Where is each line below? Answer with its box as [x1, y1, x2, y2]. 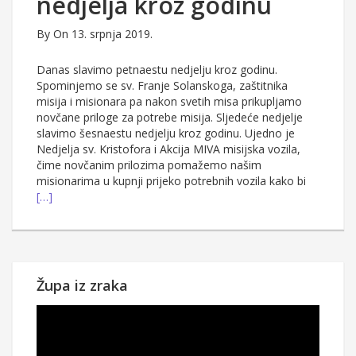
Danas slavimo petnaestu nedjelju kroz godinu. [37, 62, 277, 78]
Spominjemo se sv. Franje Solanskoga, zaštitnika [37, 78, 288, 94]
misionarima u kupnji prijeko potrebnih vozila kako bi [37, 173, 306, 189]
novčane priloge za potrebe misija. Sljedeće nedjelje [37, 110, 303, 126]
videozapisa [36, 320, 96, 336]
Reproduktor [36, 304, 100, 320]
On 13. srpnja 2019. [53, 26, 153, 42]
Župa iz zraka [37, 276, 128, 296]
